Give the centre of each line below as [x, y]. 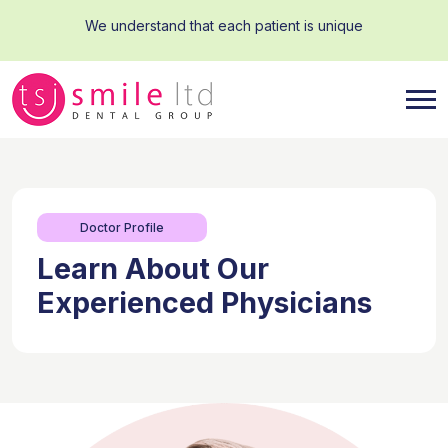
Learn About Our [153, 268]
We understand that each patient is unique [224, 25]
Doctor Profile [122, 227]
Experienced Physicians [204, 302]
